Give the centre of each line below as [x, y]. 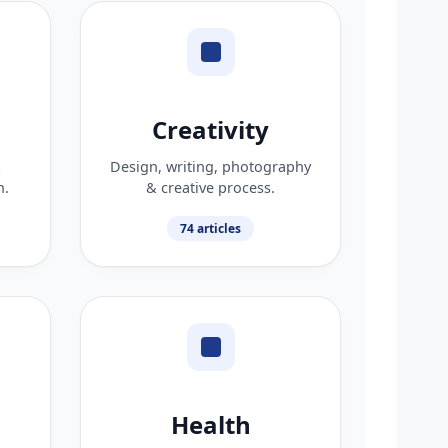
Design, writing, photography [210, 166]
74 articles [210, 228]
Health [210, 424]
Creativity [210, 129]
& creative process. [210, 187]
